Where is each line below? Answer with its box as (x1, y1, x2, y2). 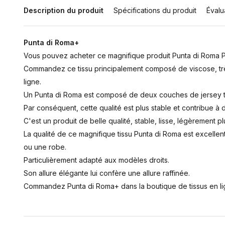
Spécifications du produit (114, 6, 196, 15)
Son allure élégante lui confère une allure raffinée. (24, 169, 190, 177)
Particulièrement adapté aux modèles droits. (24, 156, 169, 164)
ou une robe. (24, 143, 66, 151)
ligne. (24, 77, 41, 86)
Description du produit (24, 6, 103, 15)
